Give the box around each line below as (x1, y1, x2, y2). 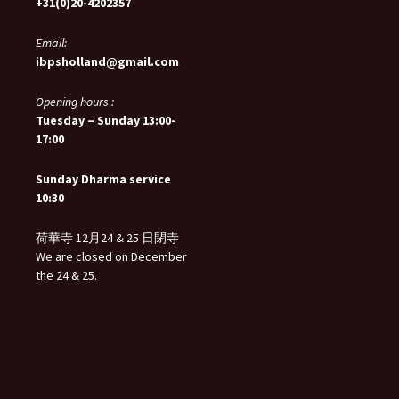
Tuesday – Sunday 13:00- (36, 112, 175, 129)
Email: (36, 35, 67, 52)
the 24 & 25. (36, 267, 97, 284)
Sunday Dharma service (36, 171, 171, 188)
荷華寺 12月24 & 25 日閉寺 (36, 230, 179, 247)
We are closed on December (36, 248, 187, 265)
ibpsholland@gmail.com (36, 53, 179, 70)
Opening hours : (36, 94, 114, 110)
